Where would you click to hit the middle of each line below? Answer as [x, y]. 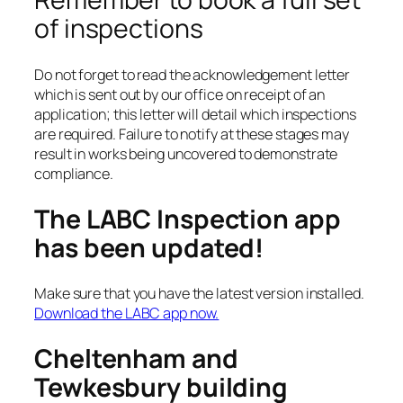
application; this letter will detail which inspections [195, 114]
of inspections [119, 29]
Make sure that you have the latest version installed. [199, 294]
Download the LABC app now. [127, 313]
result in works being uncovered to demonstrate [186, 154]
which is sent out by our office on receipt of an [180, 94]
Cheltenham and [136, 358]
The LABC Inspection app [188, 219]
